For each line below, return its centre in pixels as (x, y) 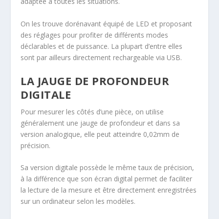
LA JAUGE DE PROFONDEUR (95, 80)
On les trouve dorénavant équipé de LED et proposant (107, 23)
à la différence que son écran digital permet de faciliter (107, 179)
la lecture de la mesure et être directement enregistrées (109, 190)
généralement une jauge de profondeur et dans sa (100, 123)
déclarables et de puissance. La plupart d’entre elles (102, 46)
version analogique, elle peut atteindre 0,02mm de (100, 134)
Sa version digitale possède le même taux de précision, (108, 168)
